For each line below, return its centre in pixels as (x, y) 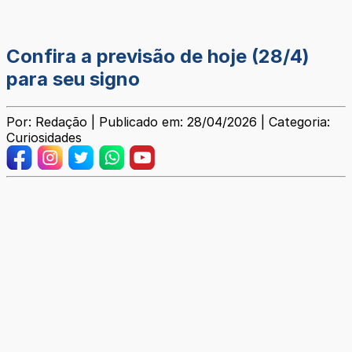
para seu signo (73, 79)
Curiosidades (44, 138)
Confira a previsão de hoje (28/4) (158, 57)
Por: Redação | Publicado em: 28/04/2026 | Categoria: (168, 122)
